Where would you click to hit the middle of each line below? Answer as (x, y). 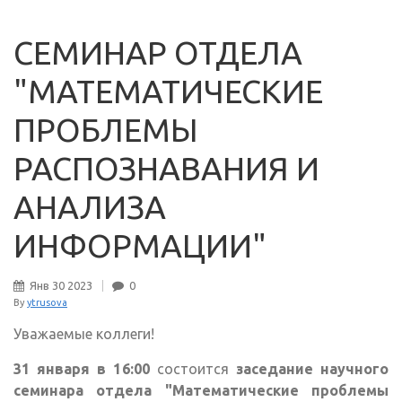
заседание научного (309, 369)
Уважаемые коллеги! (84, 334)
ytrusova (47, 303)
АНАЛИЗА (90, 207)
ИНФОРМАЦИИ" (140, 246)
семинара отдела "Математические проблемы (201, 391)
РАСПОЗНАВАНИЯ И (166, 169)
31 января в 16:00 (82, 369)
